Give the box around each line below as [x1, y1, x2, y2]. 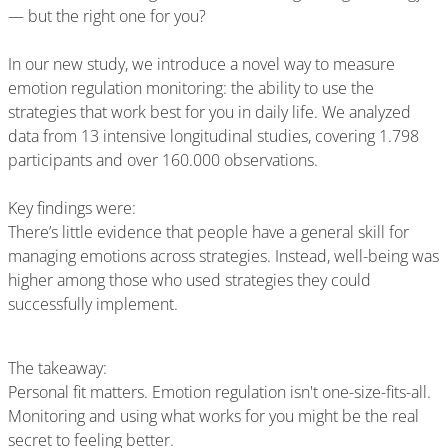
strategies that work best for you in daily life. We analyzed [8, 101, 411, 123]
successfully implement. [8, 293, 178, 315]
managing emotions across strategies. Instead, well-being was [8, 245, 439, 267]
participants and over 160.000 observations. [8, 149, 318, 171]
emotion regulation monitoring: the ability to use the [8, 77, 374, 99]
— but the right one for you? [8, 5, 206, 27]
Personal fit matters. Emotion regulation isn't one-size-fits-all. [8, 381, 431, 403]
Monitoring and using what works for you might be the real [8, 405, 419, 427]
